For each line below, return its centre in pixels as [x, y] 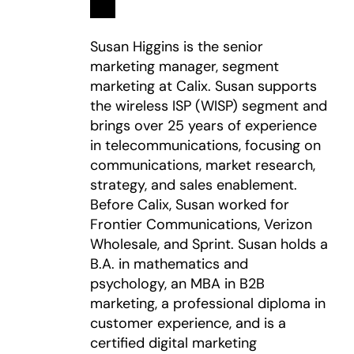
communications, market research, [202, 165]
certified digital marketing [173, 343]
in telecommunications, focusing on [205, 145]
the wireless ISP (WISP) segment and [208, 106]
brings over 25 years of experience [203, 126]
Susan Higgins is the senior [176, 47]
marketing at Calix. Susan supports [203, 86]
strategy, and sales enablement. [193, 185]
